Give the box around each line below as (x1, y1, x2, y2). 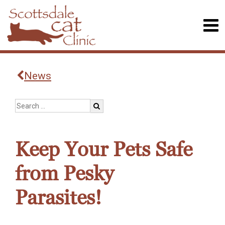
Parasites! (15, 185, 106, 211)
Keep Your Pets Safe (15, 137, 192, 163)
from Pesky (15, 161, 114, 187)
